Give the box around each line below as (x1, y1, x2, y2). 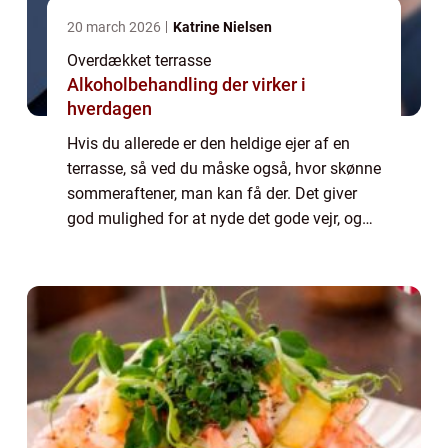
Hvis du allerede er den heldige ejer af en (67, 134, 350, 154)
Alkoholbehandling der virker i (67, 74, 306, 96)
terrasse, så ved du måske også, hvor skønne (67, 159, 381, 179)
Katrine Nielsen (173, 19, 272, 36)
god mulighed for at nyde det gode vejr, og (67, 209, 362, 229)
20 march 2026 (67, 19, 164, 36)
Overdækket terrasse (67, 51, 211, 71)
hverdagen (67, 98, 152, 120)
